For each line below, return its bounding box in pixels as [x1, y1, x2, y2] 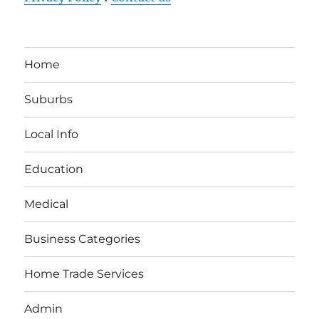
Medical [24, 197, 69, 211]
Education [24, 162, 84, 177]
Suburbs [24, 93, 73, 107]
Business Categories [24, 232, 141, 246]
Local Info [24, 127, 79, 142]
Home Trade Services [24, 267, 145, 281]
